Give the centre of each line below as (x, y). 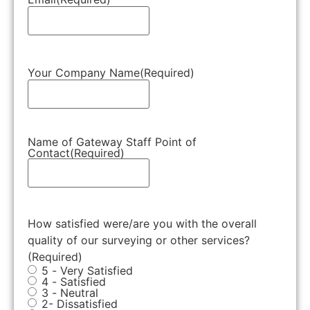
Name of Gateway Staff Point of (112, 142)
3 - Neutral (70, 292)
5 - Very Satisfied (87, 270)
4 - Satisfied (74, 281)
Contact (49, 153)
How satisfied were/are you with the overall (142, 223)
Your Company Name (84, 72)
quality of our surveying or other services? (139, 240)
